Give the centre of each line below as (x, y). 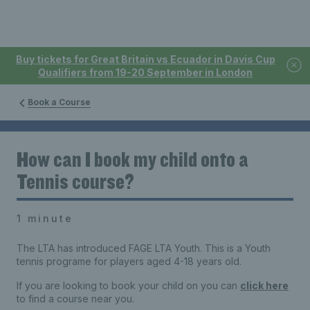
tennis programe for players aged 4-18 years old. (130, 261)
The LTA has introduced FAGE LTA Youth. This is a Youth (144, 248)
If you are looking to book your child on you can (128, 285)
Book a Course (59, 102)
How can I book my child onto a (133, 159)
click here (264, 285)
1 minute (45, 218)
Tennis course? (75, 181)
